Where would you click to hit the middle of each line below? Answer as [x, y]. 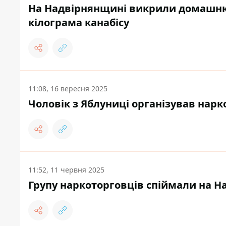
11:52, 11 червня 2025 [66, 170]
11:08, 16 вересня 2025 [68, 89]
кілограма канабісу [79, 23]
